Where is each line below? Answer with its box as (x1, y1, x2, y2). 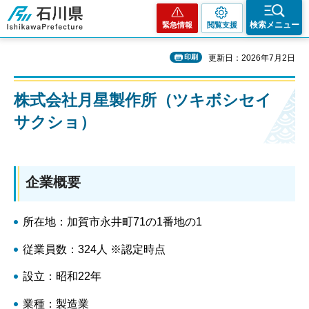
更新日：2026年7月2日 (208, 53, 295, 63)
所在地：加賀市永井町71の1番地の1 (22, 216, 202, 228)
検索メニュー (249, 20, 299, 30)
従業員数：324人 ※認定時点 (22, 243, 166, 255)
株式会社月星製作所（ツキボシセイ (14, 91, 272, 109)
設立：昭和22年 (22, 270, 101, 283)
